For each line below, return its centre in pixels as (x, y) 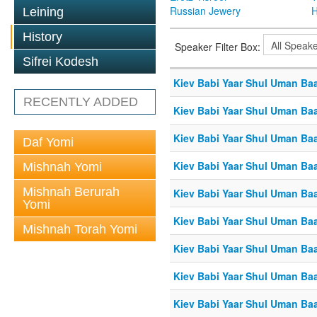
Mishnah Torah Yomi (80, 229)
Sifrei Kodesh (60, 62)
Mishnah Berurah (71, 192)
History (42, 37)
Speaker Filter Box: (219, 46)
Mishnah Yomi (62, 167)
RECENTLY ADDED (81, 102)
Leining (43, 12)
